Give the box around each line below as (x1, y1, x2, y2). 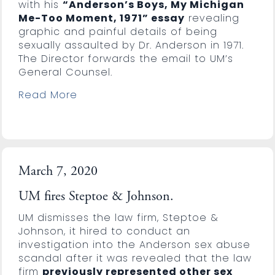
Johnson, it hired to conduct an (18, 223, 190, 238)
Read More (18, 87, 77, 102)
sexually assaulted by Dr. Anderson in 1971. (18, 37, 247, 52)
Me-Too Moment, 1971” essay (18, 10, 185, 25)
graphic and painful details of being (18, 24, 217, 39)
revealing (184, 10, 239, 25)
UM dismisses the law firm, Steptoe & (18, 210, 219, 225)
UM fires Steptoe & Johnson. (18, 190, 174, 204)
